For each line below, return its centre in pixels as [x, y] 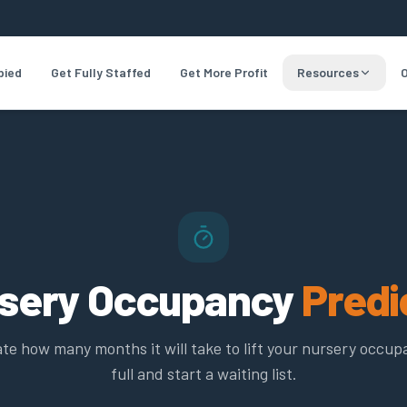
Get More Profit [223, 72]
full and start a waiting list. [203, 373]
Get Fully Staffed [100, 72]
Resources [328, 72]
